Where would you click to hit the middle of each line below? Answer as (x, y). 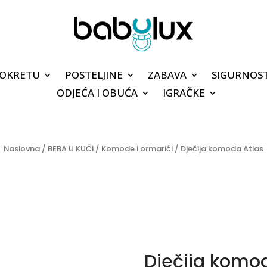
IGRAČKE (184, 92)
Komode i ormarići (137, 148)
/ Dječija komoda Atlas (218, 148)
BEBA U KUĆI (71, 148)
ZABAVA (167, 74)
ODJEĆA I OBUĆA (97, 92)
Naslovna (22, 148)
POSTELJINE (94, 74)
